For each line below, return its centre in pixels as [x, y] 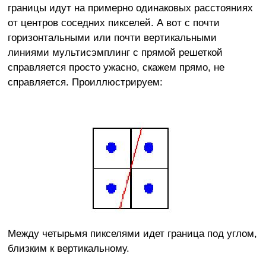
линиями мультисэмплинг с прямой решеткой [115, 52]
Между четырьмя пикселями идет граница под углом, [132, 233]
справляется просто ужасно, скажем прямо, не [116, 67]
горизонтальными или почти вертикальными [112, 37]
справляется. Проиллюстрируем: [85, 82]
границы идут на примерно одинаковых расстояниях [130, 7]
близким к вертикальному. [68, 248]
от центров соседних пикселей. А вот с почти [113, 22]
